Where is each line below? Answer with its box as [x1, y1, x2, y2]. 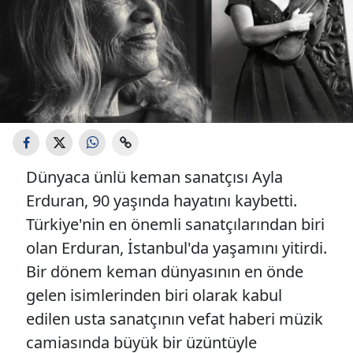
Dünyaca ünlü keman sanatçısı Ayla [26, 166, 283, 188]
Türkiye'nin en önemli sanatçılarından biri [26, 214, 325, 235]
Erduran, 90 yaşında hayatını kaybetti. [26, 190, 297, 211]
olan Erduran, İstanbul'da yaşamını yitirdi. [26, 237, 327, 258]
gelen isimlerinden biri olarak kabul [26, 284, 282, 306]
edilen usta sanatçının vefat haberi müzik [26, 308, 323, 329]
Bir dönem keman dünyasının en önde [26, 261, 303, 282]
